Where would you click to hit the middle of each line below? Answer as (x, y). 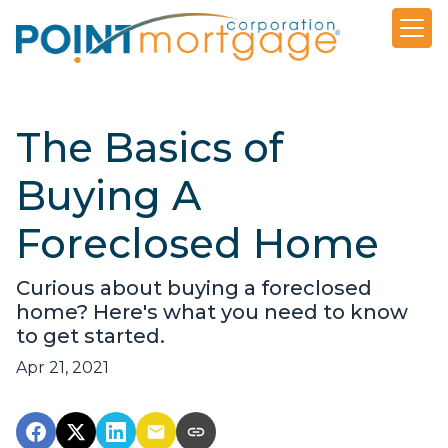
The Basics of (149, 148)
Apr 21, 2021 (62, 368)
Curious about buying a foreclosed (194, 288)
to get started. (90, 336)
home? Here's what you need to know (212, 312)
